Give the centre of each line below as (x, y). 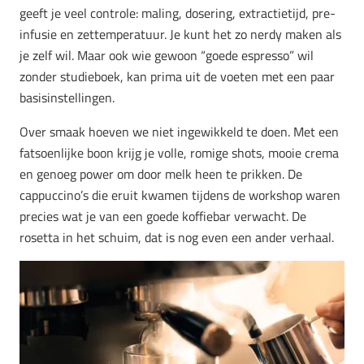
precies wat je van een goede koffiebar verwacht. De (163, 217)
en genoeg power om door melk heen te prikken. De (161, 174)
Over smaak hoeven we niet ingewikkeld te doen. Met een (179, 132)
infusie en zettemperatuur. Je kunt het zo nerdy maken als (180, 35)
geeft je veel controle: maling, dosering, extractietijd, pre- (178, 13)
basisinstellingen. (67, 98)
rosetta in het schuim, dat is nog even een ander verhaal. (177, 238)
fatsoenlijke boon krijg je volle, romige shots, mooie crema (179, 153)
